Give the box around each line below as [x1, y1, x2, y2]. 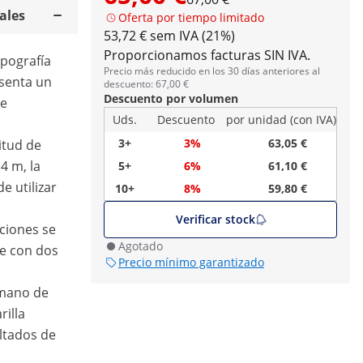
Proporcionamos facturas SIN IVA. [104, 46, 310, 64]
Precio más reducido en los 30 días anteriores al [104, 64, 320, 78]
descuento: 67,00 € [104, 77, 189, 91]
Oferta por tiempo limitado [118, 10, 264, 25]
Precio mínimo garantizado [118, 254, 264, 270]
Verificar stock [175, 211, 255, 227]
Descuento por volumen [104, 91, 238, 106]
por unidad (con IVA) [226, 112, 336, 127]
